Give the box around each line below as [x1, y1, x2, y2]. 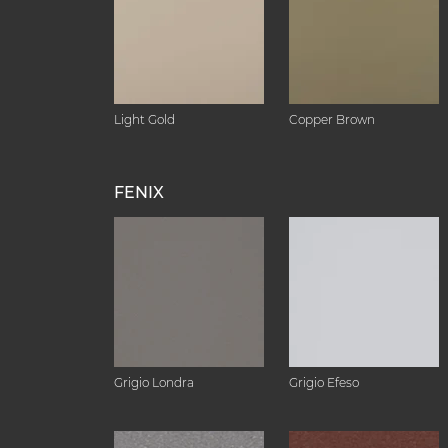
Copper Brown [289, 112, 375, 127]
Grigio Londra [114, 375, 194, 390]
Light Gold [114, 112, 175, 127]
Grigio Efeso [289, 375, 359, 390]
